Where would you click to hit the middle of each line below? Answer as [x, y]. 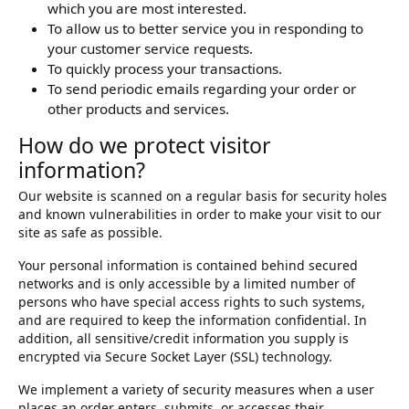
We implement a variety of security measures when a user [196, 390]
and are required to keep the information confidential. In [193, 320]
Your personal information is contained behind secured [188, 266]
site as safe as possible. [90, 233]
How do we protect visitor [145, 146]
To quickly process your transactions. [165, 69]
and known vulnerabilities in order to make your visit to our [200, 215]
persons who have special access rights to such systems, [192, 302]
